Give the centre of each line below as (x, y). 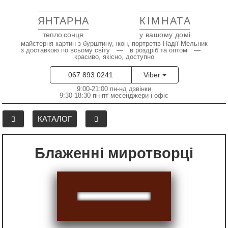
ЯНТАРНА (63, 21)
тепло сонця (63, 34)
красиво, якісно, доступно (114, 57)
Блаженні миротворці (119, 153)
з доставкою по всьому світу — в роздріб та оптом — (114, 50)
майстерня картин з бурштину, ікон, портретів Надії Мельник (114, 44)
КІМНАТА (165, 21)
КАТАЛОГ (55, 119)
